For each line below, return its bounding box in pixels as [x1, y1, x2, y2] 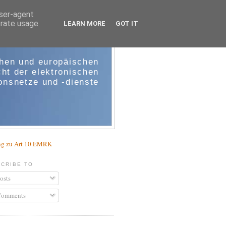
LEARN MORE [64, 20, 105, 27]
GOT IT [116, 20, 138, 27]
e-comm [43, 34, 99, 49]
